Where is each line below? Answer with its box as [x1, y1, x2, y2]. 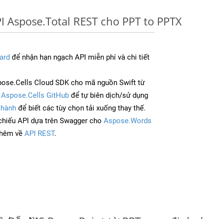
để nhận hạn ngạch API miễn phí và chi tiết [10, 52, 150, 62]
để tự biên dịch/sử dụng [69, 90, 148, 100]
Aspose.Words [104, 116, 152, 125]
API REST [24, 129, 54, 138]
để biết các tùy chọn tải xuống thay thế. [16, 103, 146, 112]
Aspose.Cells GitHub [1, 90, 69, 100]
